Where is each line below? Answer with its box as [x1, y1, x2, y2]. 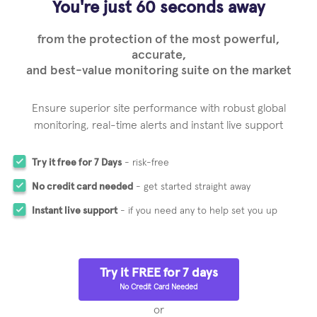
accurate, [131, 49, 186, 62]
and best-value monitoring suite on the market [25, 64, 292, 78]
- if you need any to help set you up [117, 206, 277, 217]
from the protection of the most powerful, [38, 33, 279, 47]
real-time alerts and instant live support [92, 120, 283, 132]
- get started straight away [133, 182, 250, 192]
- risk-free [122, 158, 169, 168]
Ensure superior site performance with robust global [31, 103, 286, 115]
